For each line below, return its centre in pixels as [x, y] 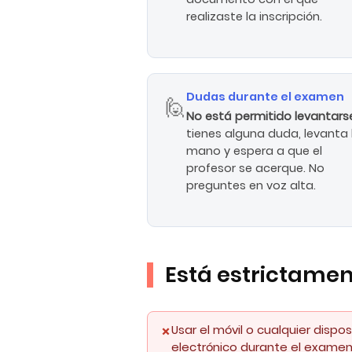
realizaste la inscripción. [255, 17]
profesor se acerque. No [256, 168]
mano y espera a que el [255, 150]
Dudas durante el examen [266, 96]
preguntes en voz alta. [251, 185]
